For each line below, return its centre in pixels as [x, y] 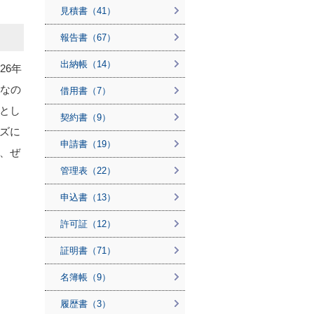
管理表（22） [88, 171]
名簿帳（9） [86, 277]
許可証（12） [88, 224]
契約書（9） [86, 117]
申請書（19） [88, 144]
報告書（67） [88, 37]
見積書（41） [88, 11]
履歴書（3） [86, 304]
